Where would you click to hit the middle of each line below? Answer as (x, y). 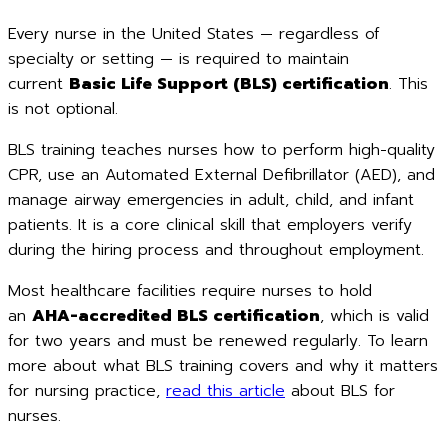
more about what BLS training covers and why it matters (223, 365)
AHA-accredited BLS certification (176, 315)
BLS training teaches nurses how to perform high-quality (221, 149)
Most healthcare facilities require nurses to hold (190, 290)
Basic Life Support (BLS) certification (229, 83)
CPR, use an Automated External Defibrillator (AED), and (221, 174)
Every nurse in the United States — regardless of (194, 33)
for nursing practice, (87, 390)
